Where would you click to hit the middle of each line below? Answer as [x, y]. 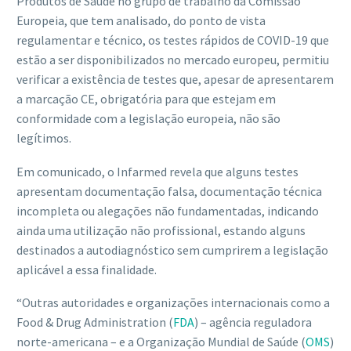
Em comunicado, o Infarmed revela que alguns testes [157, 171]
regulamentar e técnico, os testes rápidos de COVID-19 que [173, 40]
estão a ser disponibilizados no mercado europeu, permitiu [173, 59]
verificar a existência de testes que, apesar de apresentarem [175, 79]
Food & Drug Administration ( [95, 322]
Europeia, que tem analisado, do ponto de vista [141, 20]
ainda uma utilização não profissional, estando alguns [161, 230]
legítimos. [44, 138]
